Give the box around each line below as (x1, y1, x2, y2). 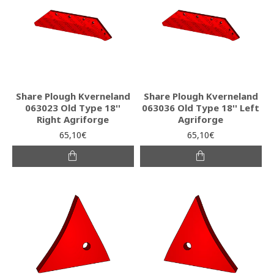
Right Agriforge (37, 113, 109, 125)
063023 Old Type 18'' (25, 101, 121, 114)
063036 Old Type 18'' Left (142, 101, 260, 114)
